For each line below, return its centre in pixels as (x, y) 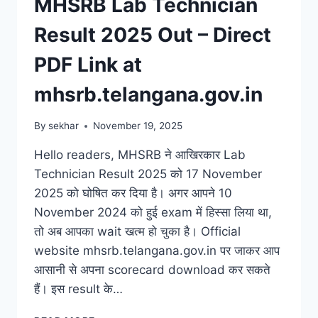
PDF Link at (88, 64)
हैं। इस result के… (78, 289)
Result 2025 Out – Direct (153, 34)
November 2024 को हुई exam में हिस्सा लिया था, (153, 213)
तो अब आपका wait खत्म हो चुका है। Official (137, 232)
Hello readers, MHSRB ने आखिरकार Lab (140, 155)
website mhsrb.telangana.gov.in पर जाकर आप (157, 251)
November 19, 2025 (138, 126)
